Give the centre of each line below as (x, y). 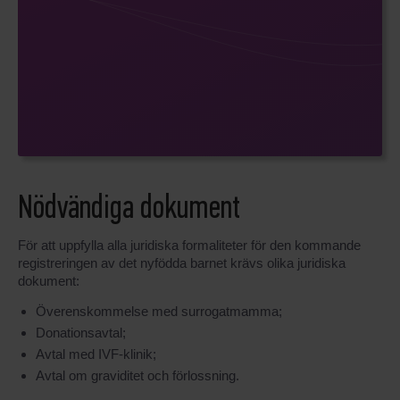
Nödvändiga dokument (129, 209)
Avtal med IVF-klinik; (96, 354)
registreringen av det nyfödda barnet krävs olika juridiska (182, 262)
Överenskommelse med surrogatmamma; (159, 311)
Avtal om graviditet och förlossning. (137, 375)
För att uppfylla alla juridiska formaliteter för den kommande (189, 245)
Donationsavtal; (81, 332)
